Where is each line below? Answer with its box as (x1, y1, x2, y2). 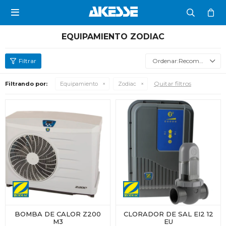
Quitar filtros (154, 80, 191, 87)
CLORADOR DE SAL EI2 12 (123, 210, 213, 218)
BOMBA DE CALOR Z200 (15, 210, 101, 218)
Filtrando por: (5, 80, 47, 87)
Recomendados (179, 57, 199, 65)
